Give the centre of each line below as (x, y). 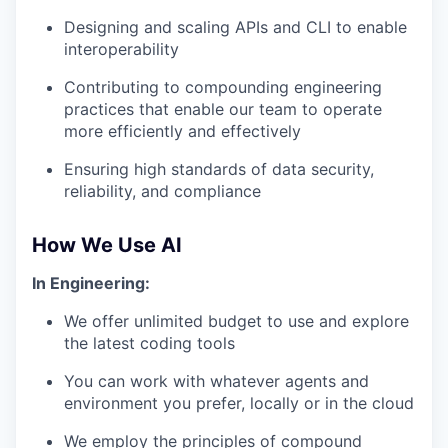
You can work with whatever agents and (216, 381)
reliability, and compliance (162, 191)
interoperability (121, 49)
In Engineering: (91, 283)
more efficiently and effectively (182, 131)
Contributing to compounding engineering (223, 87)
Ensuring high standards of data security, (219, 169)
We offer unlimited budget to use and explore (236, 321)
